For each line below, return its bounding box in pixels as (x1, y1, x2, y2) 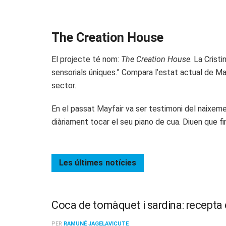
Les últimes (59, 157, 103, 167)
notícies (105, 157, 136, 167)
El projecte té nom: (51, 54, 121, 64)
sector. (51, 80, 76, 90)
